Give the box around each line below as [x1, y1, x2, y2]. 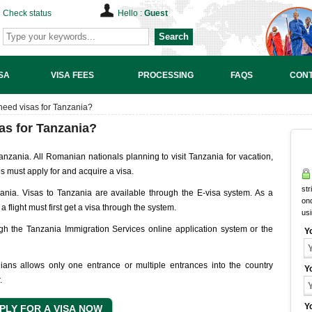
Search [159, 31, 189, 42]
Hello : [118, 8, 144, 18]
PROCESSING [137, 70, 194, 80]
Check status [3, 8, 52, 18]
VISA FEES [50, 70, 94, 80]
